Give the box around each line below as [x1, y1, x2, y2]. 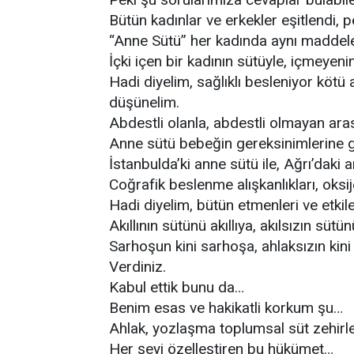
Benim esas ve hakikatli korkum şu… [109, 299, 343, 317]
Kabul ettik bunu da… [109, 278, 244, 296]
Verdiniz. [109, 258, 166, 276]
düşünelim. [109, 93, 179, 111]
